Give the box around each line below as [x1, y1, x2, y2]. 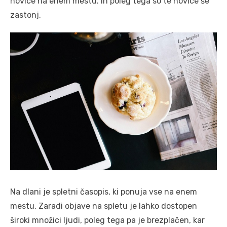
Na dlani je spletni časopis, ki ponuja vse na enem [10, 186, 197, 197]
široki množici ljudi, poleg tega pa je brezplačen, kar [10, 215, 205, 225]
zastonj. [10, 10, 41, 20]
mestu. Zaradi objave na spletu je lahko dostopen [10, 201, 197, 211]
